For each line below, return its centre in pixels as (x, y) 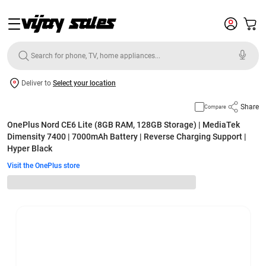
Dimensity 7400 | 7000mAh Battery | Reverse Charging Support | (127, 137)
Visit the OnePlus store (43, 166)
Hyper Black (30, 148)
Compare (215, 107)
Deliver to (37, 83)
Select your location (84, 83)
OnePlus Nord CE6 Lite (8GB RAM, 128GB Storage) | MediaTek (123, 125)
